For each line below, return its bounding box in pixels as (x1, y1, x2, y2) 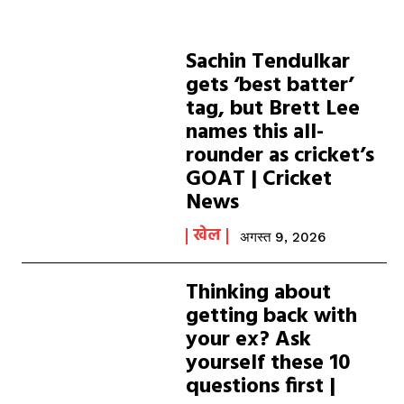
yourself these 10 (186, 346, 351, 381)
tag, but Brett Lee (186, 92, 361, 126)
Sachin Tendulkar (186, 45, 351, 79)
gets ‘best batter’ (186, 69, 354, 103)
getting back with (186, 299, 358, 334)
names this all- (186, 115, 325, 150)
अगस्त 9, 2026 (240, 229, 326, 245)
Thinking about (186, 276, 332, 310)
